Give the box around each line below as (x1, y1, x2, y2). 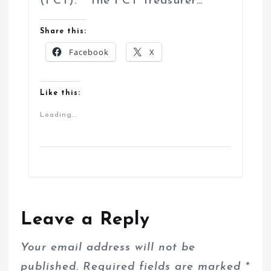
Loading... (39, 111, 77, 119)
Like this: (39, 89, 80, 97)
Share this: (39, 27, 87, 35)
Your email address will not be (21, 242, 196, 254)
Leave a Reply (21, 211, 151, 229)
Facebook (68, 46, 109, 57)
